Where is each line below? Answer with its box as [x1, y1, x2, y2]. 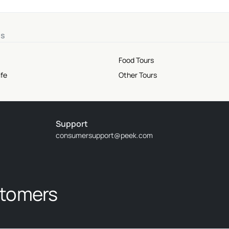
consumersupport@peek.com [56, 130, 153, 141]
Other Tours [119, 70, 157, 80]
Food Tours [119, 55, 154, 65]
